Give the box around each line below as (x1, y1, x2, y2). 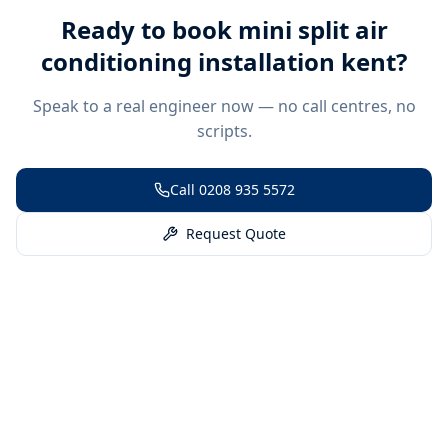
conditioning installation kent (41, 44, 396, 78)
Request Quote (186, 223, 286, 243)
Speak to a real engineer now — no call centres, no (32, 94, 416, 117)
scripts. (196, 119, 252, 142)
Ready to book (60, 12, 238, 46)
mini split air (237, 12, 388, 46)
